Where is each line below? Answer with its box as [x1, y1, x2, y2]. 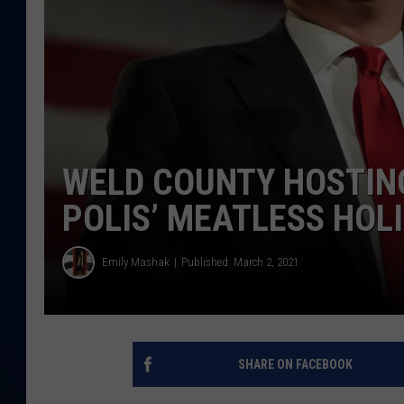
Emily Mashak [102, 255, 170, 270]
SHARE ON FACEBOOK [237, 356, 353, 372]
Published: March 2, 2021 [181, 255, 298, 270]
